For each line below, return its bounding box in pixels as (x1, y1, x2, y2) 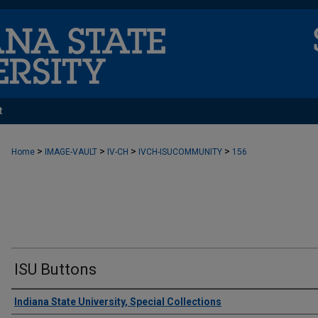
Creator (11, 292, 62, 311)
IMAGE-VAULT (45, 147, 97, 157)
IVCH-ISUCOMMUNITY (138, 147, 222, 157)
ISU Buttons (14, 261, 97, 278)
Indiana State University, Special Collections (14, 296, 221, 307)
